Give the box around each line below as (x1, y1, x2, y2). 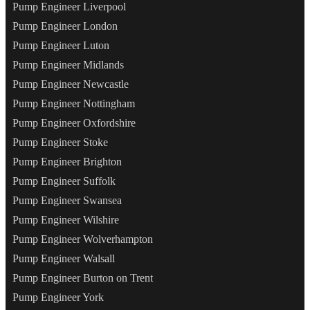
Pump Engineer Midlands (12, 59, 124, 71)
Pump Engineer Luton (12, 39, 109, 52)
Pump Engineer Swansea (12, 194, 122, 207)
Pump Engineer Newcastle (12, 78, 129, 91)
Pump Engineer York (12, 291, 104, 304)
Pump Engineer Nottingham (12, 98, 135, 110)
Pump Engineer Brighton (12, 156, 122, 168)
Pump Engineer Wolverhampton (12, 233, 153, 246)
